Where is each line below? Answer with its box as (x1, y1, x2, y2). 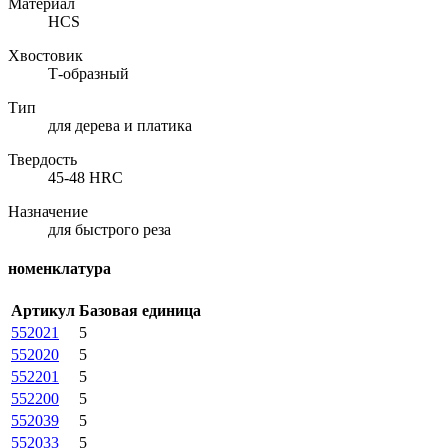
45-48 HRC (48, 168, 123, 186)
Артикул (11, 302, 75, 320)
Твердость (8, 150, 77, 168)
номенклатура (8, 260, 111, 278)
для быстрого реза (48, 220, 171, 238)
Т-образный (48, 64, 129, 82)
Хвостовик (8, 46, 83, 64)
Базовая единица (79, 302, 201, 320)
